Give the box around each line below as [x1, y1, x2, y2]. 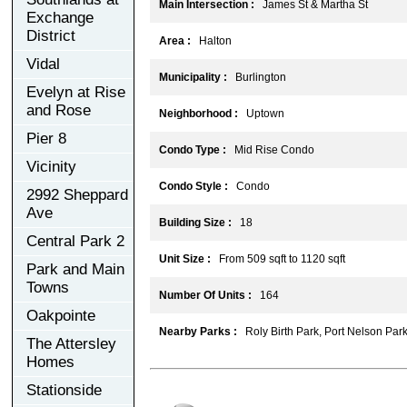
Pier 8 [26, 129, 66, 147]
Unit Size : [158, 252, 211, 265]
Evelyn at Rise [26, 83, 125, 101]
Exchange [26, 8, 94, 26]
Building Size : [158, 215, 232, 229]
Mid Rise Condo [225, 143, 314, 156]
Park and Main [26, 260, 124, 278]
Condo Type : [158, 143, 226, 156]
